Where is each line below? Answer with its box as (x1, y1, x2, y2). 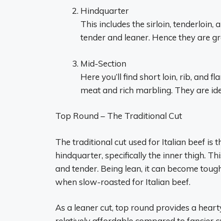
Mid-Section (80, 58, 126, 69)
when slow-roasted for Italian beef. (55, 176, 190, 187)
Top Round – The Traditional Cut (55, 110, 182, 121)
